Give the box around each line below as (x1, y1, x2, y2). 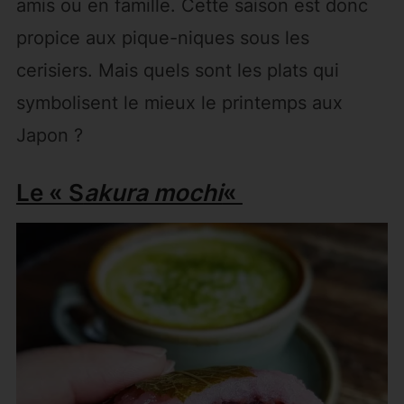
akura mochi (83, 179, 223, 207)
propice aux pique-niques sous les (15, 27, 309, 50)
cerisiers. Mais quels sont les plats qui (15, 60, 339, 82)
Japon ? (15, 124, 83, 147)
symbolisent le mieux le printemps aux (15, 92, 343, 115)
